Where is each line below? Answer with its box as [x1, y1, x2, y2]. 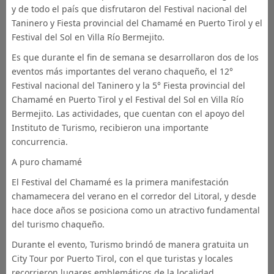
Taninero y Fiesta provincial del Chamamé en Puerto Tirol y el [11, 17, 262, 29]
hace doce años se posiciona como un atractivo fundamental [11, 204, 260, 216]
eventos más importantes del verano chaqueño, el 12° [11, 65, 233, 77]
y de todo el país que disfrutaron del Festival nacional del [11, 3, 247, 15]
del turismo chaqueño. [11, 218, 105, 230]
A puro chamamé [11, 156, 82, 168]
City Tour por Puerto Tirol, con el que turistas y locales [11, 253, 233, 264]
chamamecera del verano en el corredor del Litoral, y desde [11, 190, 256, 202]
